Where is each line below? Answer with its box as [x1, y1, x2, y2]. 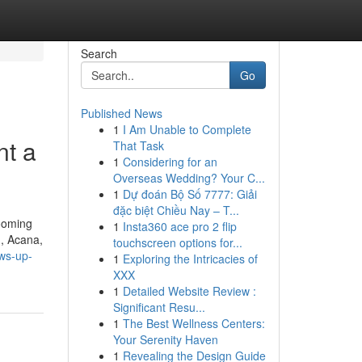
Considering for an [122, 154, 217, 170]
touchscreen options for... [112, 234, 242, 250]
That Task [112, 137, 164, 154]
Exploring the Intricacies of [122, 250, 258, 267]
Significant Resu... [112, 299, 205, 315]
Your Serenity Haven [112, 331, 218, 347]
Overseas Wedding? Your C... [112, 170, 265, 186]
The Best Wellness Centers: [122, 315, 265, 331]
